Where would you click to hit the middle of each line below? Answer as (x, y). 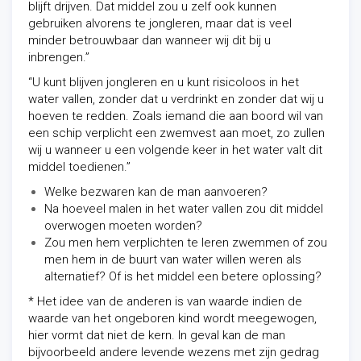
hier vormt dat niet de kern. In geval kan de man (157, 335)
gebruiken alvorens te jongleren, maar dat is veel (160, 23)
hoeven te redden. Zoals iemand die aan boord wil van (176, 116)
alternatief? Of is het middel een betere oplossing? (183, 276)
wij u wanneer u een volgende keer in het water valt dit (175, 150)
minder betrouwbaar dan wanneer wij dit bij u (149, 40)
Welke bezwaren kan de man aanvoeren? (156, 192)
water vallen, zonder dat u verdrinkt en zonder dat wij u (176, 99)
